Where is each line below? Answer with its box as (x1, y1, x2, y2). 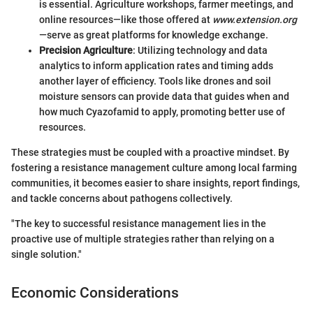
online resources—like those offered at (39, 13, 212, 25)
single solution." (11, 248, 82, 260)
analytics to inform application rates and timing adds (39, 59, 273, 71)
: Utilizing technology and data (133, 44, 268, 56)
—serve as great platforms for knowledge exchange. (39, 29, 268, 41)
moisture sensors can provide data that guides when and (39, 90, 289, 102)
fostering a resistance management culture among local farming (11, 161, 297, 173)
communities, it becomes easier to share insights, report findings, (11, 177, 300, 189)
